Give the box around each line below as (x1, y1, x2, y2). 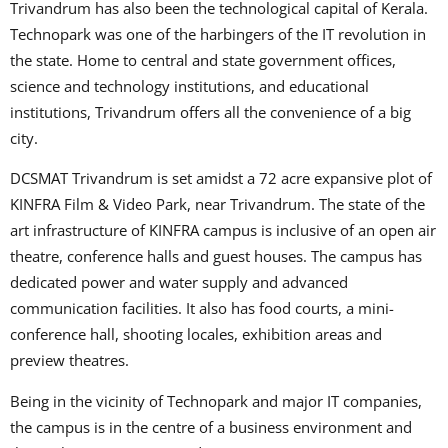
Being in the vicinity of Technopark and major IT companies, (10, 390, 422, 411)
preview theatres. (10, 350, 129, 371)
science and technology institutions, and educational (10, 75, 369, 96)
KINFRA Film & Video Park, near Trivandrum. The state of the (10, 194, 425, 215)
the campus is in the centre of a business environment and (10, 416, 412, 437)
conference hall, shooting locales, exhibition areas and (10, 324, 382, 345)
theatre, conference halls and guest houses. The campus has (10, 246, 422, 267)
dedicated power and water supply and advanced (10, 272, 348, 293)
